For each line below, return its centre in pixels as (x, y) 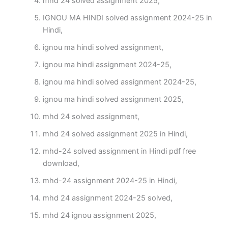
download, (61, 164)
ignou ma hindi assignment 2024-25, (107, 65)
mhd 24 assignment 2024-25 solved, (107, 198)
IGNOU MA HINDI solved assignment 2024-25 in (127, 18)
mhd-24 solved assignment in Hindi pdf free (119, 151)
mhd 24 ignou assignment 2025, (99, 216)
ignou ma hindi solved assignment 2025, (113, 99)
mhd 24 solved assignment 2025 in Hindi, (115, 134)
